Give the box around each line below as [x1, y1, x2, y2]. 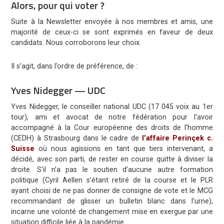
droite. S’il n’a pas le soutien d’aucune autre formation [11, 165, 213, 174]
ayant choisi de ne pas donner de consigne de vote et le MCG [11, 186, 213, 195]
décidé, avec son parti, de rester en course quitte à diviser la [11, 155, 213, 164]
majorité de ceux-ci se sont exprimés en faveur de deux [11, 28, 213, 37]
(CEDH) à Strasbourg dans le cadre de [11, 134, 142, 143]
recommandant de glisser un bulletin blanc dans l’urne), [11, 197, 213, 206]
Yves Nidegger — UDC [11, 82, 106, 98]
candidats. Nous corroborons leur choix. [11, 38, 141, 47]
